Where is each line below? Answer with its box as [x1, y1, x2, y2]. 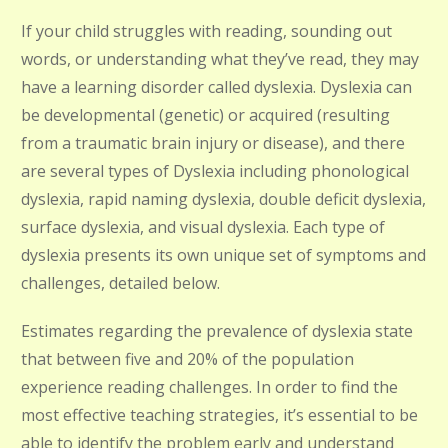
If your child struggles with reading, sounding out [21, 20, 392, 42]
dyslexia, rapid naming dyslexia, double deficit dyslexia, [21, 188, 426, 210]
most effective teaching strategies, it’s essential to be [21, 404, 418, 426]
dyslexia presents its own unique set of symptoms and [21, 244, 426, 266]
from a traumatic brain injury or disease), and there [21, 132, 405, 154]
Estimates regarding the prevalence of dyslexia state [21, 320, 413, 342]
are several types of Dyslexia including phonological [21, 160, 409, 182]
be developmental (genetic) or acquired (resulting [21, 104, 390, 126]
